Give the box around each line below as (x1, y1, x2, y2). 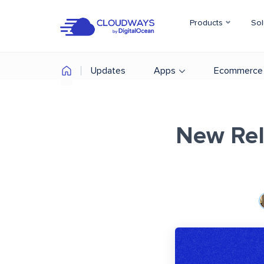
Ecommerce (214, 66, 263, 75)
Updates (91, 66, 126, 75)
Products (190, 19, 225, 27)
